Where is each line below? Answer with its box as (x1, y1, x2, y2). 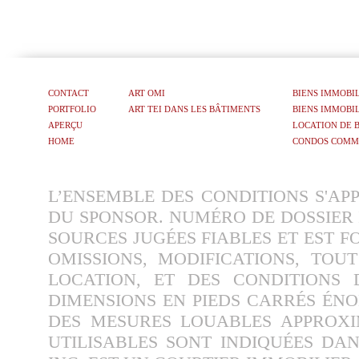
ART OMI (128, 87, 165, 98)
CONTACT (48, 87, 89, 98)
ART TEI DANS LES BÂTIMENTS (128, 103, 260, 114)
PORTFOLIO (48, 103, 96, 114)
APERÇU (48, 119, 83, 130)
